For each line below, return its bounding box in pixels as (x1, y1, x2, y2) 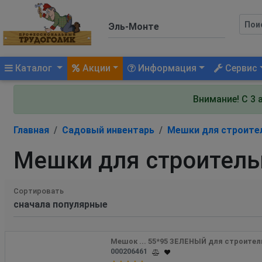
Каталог (13, 62, 54, 74)
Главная (13, 124, 49, 136)
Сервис (223, 62, 258, 74)
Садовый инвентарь (62, 124, 154, 136)
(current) (54, 61, 92, 73)
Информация (136, 62, 197, 74)
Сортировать (13, 186, 64, 195)
